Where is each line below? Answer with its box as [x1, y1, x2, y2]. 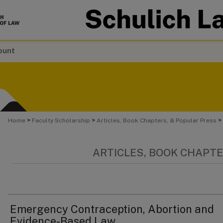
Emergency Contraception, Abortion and [10, 203, 214, 216]
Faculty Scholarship [32, 117, 90, 124]
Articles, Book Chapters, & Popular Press [97, 117, 217, 124]
